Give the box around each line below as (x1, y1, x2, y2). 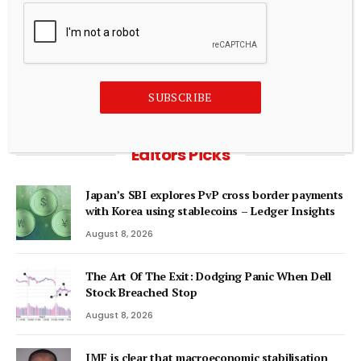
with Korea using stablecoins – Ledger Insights (85, 203, 336, 219)
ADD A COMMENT (131, 64, 230, 80)
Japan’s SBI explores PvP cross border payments (85, 187, 344, 203)
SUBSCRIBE (148, 89, 213, 105)
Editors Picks (131, 143, 230, 167)
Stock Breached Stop (85, 284, 197, 301)
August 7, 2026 (16, 4, 84, 18)
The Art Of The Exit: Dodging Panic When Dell (85, 268, 331, 284)
